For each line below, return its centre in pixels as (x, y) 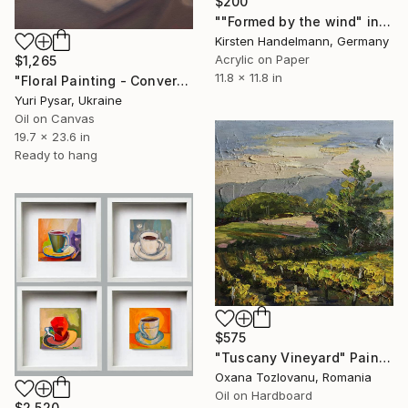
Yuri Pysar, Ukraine (68, 100)
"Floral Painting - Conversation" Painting (183, 80)
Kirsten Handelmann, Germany (302, 41)
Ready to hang (56, 154)
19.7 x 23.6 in (52, 136)
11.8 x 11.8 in (249, 77)
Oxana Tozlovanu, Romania (293, 377)
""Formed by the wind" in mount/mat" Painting (384, 21)
